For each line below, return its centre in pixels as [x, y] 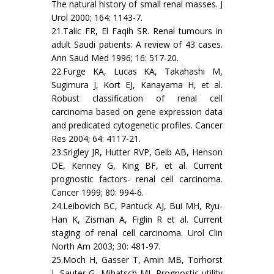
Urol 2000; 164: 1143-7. [97, 18]
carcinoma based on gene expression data [137, 112]
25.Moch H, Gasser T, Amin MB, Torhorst [137, 260]
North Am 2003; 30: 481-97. [106, 246]
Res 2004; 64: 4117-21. [96, 139]
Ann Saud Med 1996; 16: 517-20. [115, 58]
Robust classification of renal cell [137, 98]
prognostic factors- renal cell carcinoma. [137, 179]
